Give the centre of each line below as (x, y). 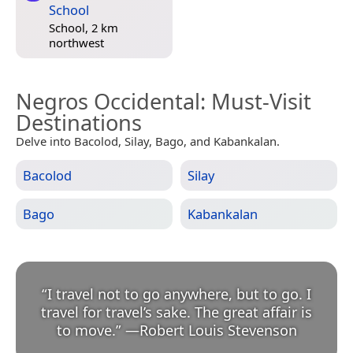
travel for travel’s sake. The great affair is (176, 312)
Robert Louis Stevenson (218, 330)
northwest (76, 43)
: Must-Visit (256, 101)
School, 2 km (84, 28)
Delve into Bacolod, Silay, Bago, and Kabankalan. (148, 141)
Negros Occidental (108, 101)
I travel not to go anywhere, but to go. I (179, 294)
